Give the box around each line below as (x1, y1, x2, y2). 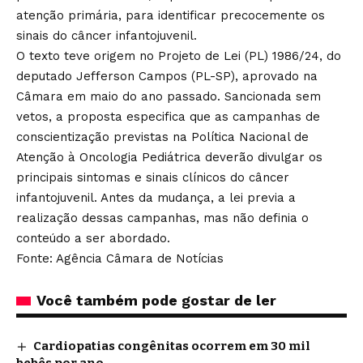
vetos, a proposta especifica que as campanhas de (16, 109, 320, 124)
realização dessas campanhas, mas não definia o (16, 211, 309, 225)
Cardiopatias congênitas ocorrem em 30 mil (33, 339, 311, 353)
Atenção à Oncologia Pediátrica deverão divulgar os (16, 150, 322, 164)
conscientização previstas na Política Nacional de (16, 130, 309, 144)
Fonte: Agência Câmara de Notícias (16, 251, 224, 266)
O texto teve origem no (16, 49, 158, 63)
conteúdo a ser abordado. (16, 231, 170, 246)
